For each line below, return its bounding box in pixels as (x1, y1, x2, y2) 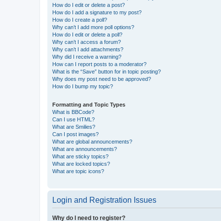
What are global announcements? (52, 138, 132, 145)
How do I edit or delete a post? (52, 1, 125, 8)
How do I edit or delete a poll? (52, 31, 122, 37)
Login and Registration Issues (52, 195, 156, 204)
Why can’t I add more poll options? (52, 24, 134, 30)
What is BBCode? (52, 109, 94, 115)
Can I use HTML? (52, 116, 95, 122)
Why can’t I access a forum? (52, 38, 121, 45)
